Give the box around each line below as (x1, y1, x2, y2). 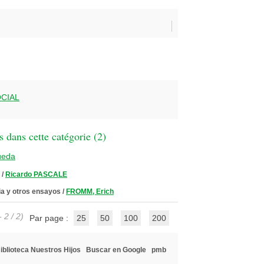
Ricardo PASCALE (5, 170, 67, 179)
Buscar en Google (86, 246, 146, 254)
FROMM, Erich (66, 187, 114, 196)
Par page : (29, 213, 71, 223)
